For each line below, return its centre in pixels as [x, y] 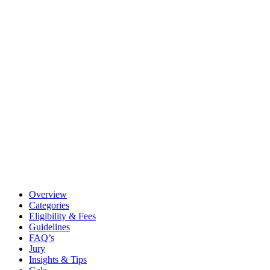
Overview [48, 194]
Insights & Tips [58, 259]
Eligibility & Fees [62, 216]
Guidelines [49, 227]
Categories [49, 205]
